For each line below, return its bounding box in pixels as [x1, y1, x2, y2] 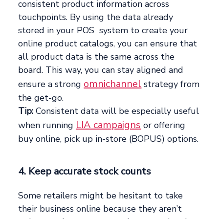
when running [18, 119, 76, 131]
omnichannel [84, 77, 142, 91]
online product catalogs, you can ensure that [18, 38, 197, 50]
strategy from [141, 78, 200, 90]
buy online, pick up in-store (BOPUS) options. [18, 133, 199, 145]
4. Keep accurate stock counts [18, 165, 152, 178]
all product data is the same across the [18, 51, 175, 63]
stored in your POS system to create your [18, 24, 188, 37]
